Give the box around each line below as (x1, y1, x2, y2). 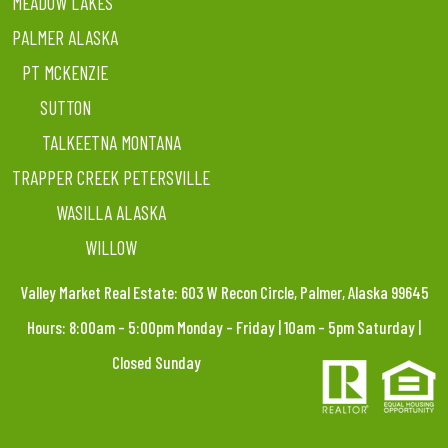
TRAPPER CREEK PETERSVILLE (12, 166, 210, 189)
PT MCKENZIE (22, 61, 108, 84)
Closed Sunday (112, 352, 207, 372)
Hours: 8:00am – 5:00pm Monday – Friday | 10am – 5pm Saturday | (27, 317, 421, 337)
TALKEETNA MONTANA (41, 131, 181, 154)
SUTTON (39, 96, 91, 119)
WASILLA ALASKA (56, 201, 166, 224)
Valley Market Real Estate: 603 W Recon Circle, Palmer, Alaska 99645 (19, 282, 429, 302)
